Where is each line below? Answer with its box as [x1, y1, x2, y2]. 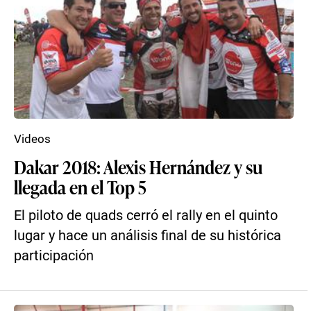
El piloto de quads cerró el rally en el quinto [14, 208, 278, 224]
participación [14, 248, 94, 264]
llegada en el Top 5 [14, 174, 146, 199]
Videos [14, 132, 51, 146]
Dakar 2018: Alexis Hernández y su [14, 154, 262, 179]
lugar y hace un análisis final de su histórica [14, 228, 281, 244]
